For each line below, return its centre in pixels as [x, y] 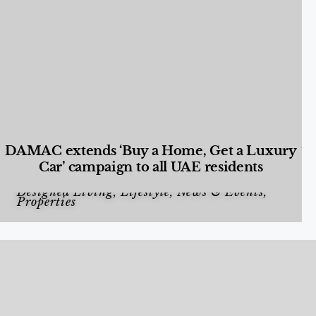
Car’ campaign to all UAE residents [151, 167]
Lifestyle [145, 192]
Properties [47, 202]
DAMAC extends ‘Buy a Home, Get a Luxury [151, 151]
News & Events [220, 192]
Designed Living [65, 192]
